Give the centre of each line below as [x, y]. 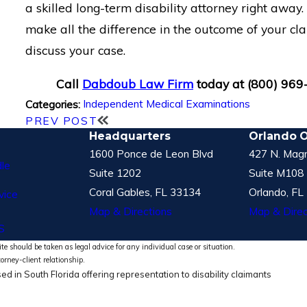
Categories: [54, 104]
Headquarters [130, 136]
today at [222, 83]
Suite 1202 [115, 172]
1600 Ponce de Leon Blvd [151, 153]
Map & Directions [131, 211]
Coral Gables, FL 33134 [145, 192]
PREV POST [62, 120]
